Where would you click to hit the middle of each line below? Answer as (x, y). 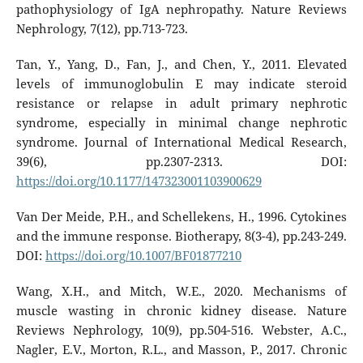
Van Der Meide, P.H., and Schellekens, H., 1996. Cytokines (181, 216)
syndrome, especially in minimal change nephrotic (181, 122)
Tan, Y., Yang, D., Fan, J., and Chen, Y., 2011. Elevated (181, 64)
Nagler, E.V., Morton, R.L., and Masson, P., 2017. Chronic (181, 349)
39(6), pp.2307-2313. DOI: (181, 161)
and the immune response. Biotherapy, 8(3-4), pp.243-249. (181, 236)
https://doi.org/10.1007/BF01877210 (143, 255)
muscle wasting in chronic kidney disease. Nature (181, 310)
